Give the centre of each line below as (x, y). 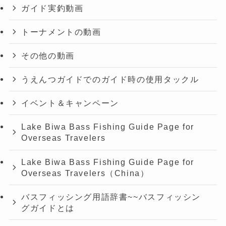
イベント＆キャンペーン (70, 103)
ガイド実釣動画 (52, 8)
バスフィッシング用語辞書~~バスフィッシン (111, 196)
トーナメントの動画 (61, 32)
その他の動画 (48, 55)
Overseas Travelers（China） (85, 173)
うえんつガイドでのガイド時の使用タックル (110, 79)
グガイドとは (48, 208)
